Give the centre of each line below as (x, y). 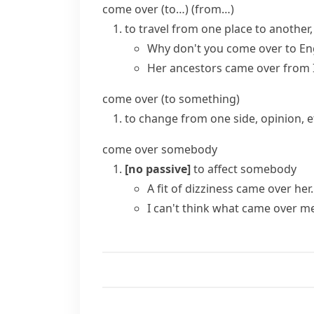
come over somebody (160, 149)
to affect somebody (245, 169)
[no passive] (158, 169)
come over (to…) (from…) (168, 9)
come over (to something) (171, 99)
